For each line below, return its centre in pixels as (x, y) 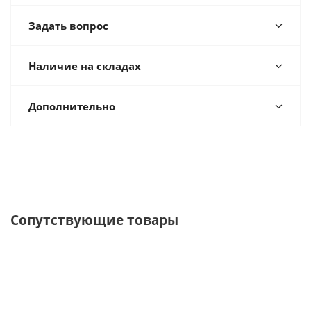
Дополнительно (72, 106)
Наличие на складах (85, 66)
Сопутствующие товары (94, 220)
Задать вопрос (68, 26)
